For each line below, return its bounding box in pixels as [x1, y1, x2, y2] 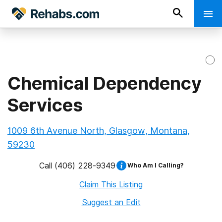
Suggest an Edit [81, 197, 141, 207]
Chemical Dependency [7, 72, 202, 94]
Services [7, 94, 83, 116]
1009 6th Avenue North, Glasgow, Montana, [7, 125, 190, 136]
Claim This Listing [79, 179, 143, 189]
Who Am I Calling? [127, 162, 183, 169]
